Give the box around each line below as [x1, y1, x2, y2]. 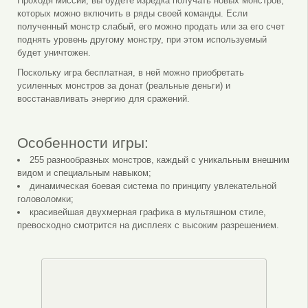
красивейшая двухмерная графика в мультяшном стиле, [29, 206, 266, 217]
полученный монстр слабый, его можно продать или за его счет [16, 21, 285, 32]
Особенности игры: [16, 134, 148, 151]
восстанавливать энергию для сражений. [16, 93, 190, 104]
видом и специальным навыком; [16, 167, 151, 178]
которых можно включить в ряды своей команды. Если [16, 8, 247, 19]
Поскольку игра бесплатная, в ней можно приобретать [16, 67, 244, 78]
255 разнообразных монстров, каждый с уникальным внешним [29, 154, 289, 165]
